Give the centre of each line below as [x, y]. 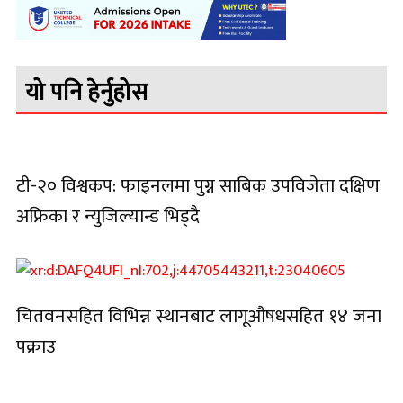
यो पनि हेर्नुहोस [86, 93]
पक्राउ [36, 347]
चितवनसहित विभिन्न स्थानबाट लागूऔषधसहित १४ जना [199, 317]
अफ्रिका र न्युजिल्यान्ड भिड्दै [108, 216]
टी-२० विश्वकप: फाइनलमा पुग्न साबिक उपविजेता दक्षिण [198, 185]
